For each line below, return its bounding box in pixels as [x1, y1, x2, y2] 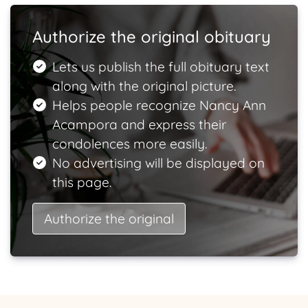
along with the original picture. [52, 78, 236, 94]
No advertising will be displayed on [52, 155, 265, 171]
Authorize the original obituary [32, 26, 271, 47]
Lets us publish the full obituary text [52, 58, 269, 75]
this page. [52, 174, 111, 190]
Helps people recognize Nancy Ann [52, 97, 266, 113]
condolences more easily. [52, 135, 207, 152]
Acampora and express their [52, 116, 226, 133]
